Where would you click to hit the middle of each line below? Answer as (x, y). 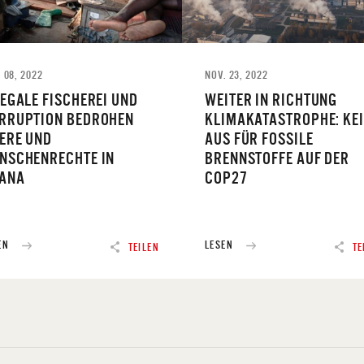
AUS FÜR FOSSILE (259, 138)
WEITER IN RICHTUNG (271, 99)
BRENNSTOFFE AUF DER (277, 158)
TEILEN (143, 247)
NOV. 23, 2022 (236, 74)
